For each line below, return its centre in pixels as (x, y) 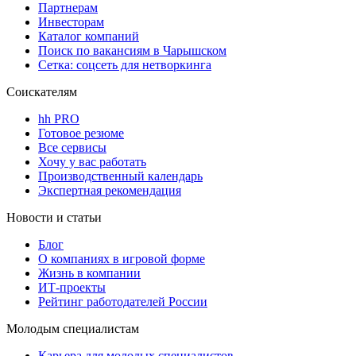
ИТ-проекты (72, 287)
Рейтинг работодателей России (123, 301)
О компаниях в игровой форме (122, 258)
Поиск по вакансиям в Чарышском (132, 50)
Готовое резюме (81, 133)
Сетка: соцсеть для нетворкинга (125, 64)
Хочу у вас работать (92, 161)
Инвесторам (71, 21)
